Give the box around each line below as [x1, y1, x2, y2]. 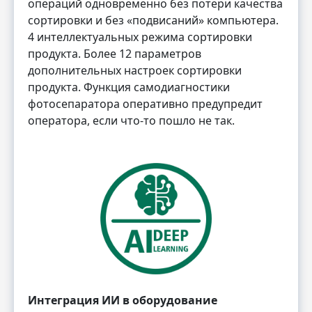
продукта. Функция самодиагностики [28, 79, 230, 95]
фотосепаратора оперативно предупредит [28, 95, 263, 111]
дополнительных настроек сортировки [28, 62, 242, 78]
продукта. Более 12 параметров [28, 45, 201, 61]
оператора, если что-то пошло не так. [28, 112, 235, 128]
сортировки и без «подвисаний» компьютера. [28, 12, 279, 28]
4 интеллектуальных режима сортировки [28, 29, 252, 45]
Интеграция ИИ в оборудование [28, 292, 217, 309]
